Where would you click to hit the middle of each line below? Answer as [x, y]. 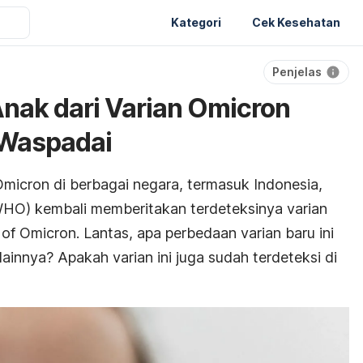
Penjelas [297, 72]
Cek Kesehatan [296, 22]
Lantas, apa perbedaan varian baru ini [209, 233]
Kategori [196, 22]
